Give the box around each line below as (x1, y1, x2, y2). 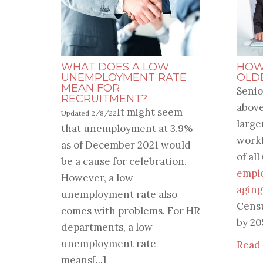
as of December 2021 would (60, 139, 191, 152)
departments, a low (60, 221, 153, 234)
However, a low (60, 171, 133, 185)
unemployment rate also (60, 188, 177, 201)
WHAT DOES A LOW (60, 60, 169, 74)
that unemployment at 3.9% (60, 122, 193, 136)
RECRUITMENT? (60, 92, 147, 106)
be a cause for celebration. (60, 155, 187, 168)
